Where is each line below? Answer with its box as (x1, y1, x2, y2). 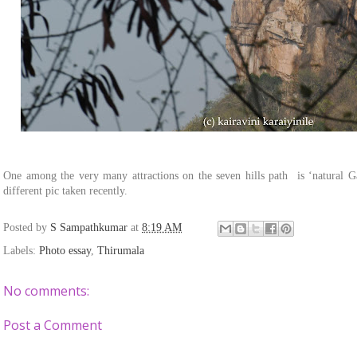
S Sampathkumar (50, 222, 131, 234)
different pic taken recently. (3, 185, 127, 198)
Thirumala (97, 245, 144, 257)
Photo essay (39, 245, 91, 257)
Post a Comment (3, 316, 102, 335)
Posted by (3, 222, 50, 234)
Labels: (3, 245, 39, 257)
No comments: (3, 282, 89, 300)
